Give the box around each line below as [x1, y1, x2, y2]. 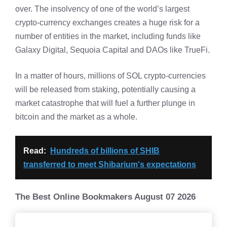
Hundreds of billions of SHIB [50, 146, 160, 155]
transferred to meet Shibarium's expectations [23, 160, 196, 169]
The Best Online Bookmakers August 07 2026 [15, 192, 196, 202]
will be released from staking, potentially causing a [15, 85, 196, 94]
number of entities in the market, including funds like [15, 31, 201, 41]
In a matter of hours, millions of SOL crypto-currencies [15, 71, 206, 80]
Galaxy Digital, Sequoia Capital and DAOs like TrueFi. [15, 45, 210, 54]
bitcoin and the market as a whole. [15, 112, 137, 121]
